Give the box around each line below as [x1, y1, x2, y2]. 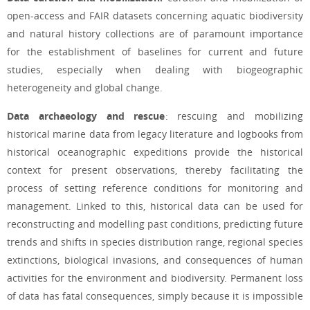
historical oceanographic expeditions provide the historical [7, 145, 303, 158]
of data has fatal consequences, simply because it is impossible [7, 289, 303, 302]
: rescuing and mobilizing [165, 109, 303, 122]
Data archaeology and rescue [7, 109, 165, 123]
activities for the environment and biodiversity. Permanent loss [7, 271, 303, 284]
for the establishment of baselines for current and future [7, 45, 303, 59]
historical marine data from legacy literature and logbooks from [7, 127, 303, 140]
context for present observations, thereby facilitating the [7, 163, 303, 176]
